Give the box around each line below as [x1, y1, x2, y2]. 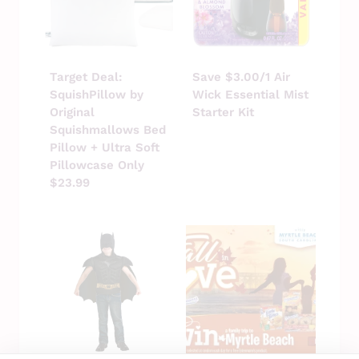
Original [50, 104, 95, 119]
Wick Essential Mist [192, 87, 309, 102]
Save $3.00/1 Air [192, 69, 290, 84]
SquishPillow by [50, 87, 143, 102]
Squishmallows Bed [50, 122, 166, 137]
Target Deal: [50, 69, 123, 84]
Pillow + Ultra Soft [50, 139, 159, 155]
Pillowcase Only [50, 157, 144, 172]
